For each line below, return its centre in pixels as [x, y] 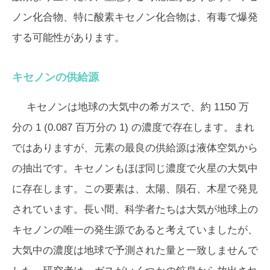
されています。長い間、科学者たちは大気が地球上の [135, 209]
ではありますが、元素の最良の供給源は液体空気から [135, 148]
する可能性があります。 [68, 37]
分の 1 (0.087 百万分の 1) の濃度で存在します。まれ [133, 127]
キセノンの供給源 [55, 77]
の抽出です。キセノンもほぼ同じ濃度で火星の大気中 [135, 168]
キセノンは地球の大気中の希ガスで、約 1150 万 [138, 107]
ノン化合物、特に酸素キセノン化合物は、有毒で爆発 [135, 17]
